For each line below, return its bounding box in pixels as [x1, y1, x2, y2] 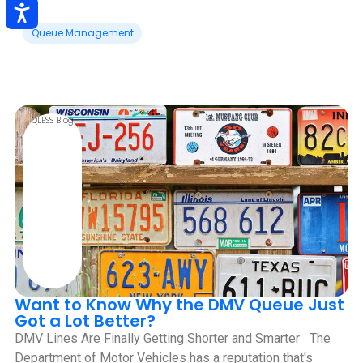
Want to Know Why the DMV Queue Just [15, 293, 344, 317]
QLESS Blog [31, 114, 74, 127]
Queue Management [31, 26, 134, 41]
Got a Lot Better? [15, 310, 156, 333]
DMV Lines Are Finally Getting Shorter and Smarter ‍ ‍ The [15, 331, 331, 347]
